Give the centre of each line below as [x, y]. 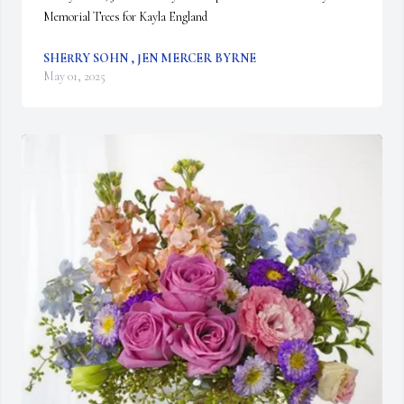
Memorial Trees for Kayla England [125, 17]
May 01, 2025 [74, 76]
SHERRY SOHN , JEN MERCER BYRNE [150, 58]
